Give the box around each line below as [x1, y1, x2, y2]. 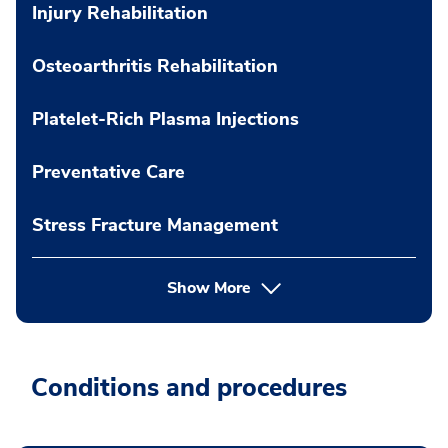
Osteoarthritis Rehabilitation [32, 53, 278, 78]
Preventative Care [32, 159, 185, 184]
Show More [166, 276, 251, 299]
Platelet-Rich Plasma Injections [32, 106, 299, 131]
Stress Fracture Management [32, 212, 278, 237]
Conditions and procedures [31, 370, 347, 405]
